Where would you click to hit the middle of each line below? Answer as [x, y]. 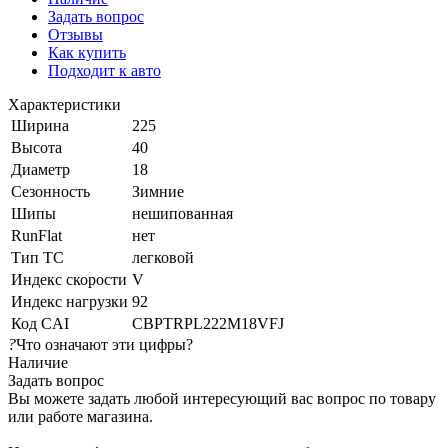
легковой [163, 257]
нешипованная [182, 213]
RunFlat [36, 235]
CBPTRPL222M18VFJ [208, 323]
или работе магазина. [80, 416]
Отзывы [75, 34]
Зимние [158, 191]
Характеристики [64, 104]
